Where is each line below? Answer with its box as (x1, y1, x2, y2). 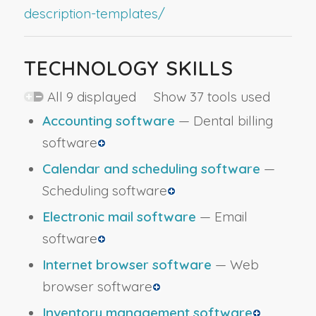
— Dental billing (174, 112, 273, 130)
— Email (195, 208, 248, 226)
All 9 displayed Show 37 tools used (43, 88, 270, 106)
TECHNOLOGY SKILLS (23, 56, 233, 81)
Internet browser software (42, 256, 212, 274)
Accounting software (42, 112, 175, 130)
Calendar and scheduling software (42, 160, 260, 178)
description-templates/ (23, 5, 165, 23)
